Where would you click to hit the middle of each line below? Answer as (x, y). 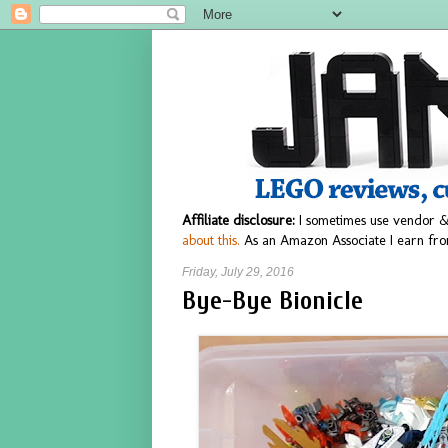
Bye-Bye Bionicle (272, 300)
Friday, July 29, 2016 (238, 272)
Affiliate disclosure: (238, 220)
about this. (211, 240)
